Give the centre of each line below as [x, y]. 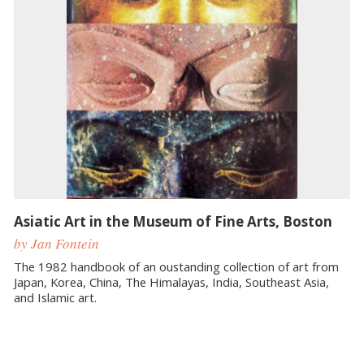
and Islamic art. [55, 298]
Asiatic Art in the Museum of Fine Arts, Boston [173, 222]
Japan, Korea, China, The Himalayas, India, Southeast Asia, [171, 282]
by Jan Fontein [56, 243]
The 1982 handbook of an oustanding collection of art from [176, 267]
